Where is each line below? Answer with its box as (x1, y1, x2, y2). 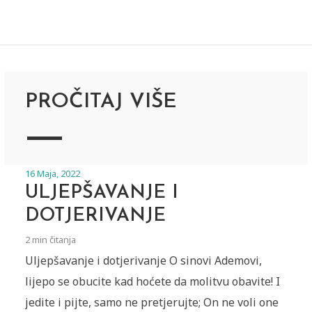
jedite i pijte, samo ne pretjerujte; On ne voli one (24, 295, 279, 311)
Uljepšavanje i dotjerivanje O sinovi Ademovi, (24, 253, 262, 269)
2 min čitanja (24, 233, 76, 247)
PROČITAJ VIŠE (24, 91, 177, 114)
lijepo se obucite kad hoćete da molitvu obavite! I (24, 274, 280, 290)
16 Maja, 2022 (24, 167, 80, 180)
